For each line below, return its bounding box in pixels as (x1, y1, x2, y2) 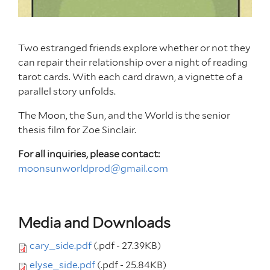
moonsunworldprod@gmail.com (18, 162, 168, 174)
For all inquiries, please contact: (18, 148, 162, 160)
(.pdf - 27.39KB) (92, 239, 161, 251)
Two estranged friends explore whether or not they (18, 42, 251, 54)
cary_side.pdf (30, 239, 92, 251)
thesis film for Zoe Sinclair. (18, 124, 136, 136)
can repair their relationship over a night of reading (18, 56, 248, 68)
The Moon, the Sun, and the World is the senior (18, 109, 230, 121)
